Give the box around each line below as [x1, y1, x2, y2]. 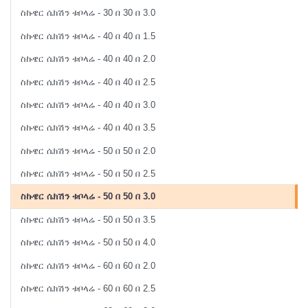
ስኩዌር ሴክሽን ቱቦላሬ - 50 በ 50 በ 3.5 [21, 214, 156, 225]
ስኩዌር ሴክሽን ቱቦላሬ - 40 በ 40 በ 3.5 [21, 122, 156, 133]
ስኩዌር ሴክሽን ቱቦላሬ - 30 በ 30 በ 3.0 [21, 8, 156, 19]
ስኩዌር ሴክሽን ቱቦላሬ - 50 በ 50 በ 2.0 [21, 145, 156, 156]
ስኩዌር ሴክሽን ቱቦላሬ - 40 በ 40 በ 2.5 [21, 76, 156, 87]
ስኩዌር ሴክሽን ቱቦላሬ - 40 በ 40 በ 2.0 [21, 54, 156, 65]
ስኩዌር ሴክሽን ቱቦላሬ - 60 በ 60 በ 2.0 [21, 260, 156, 271]
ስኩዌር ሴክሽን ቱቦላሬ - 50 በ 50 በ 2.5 [21, 168, 156, 179]
